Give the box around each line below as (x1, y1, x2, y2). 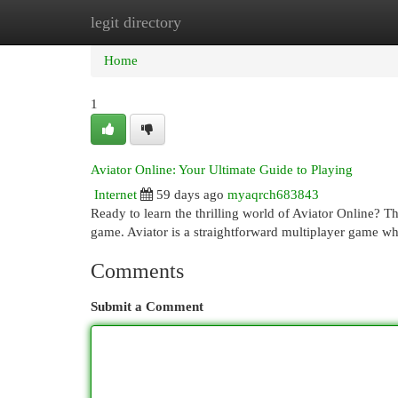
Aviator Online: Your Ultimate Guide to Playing (91, 163, 353, 177)
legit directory (91, 13, 181, 31)
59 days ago (156, 187, 224, 202)
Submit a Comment (91, 299, 203, 314)
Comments (91, 259, 184, 283)
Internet (94, 187, 137, 202)
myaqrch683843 (227, 187, 319, 202)
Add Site (301, 15, 349, 29)
